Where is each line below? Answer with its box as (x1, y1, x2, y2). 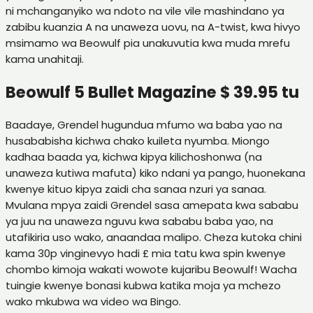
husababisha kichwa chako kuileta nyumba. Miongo (6, 133, 270, 149)
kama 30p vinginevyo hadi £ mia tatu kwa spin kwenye (6, 246, 286, 261)
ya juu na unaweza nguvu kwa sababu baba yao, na (6, 214, 273, 229)
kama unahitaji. (6, 52, 84, 67)
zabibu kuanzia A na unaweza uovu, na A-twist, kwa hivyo (6, 20, 300, 35)
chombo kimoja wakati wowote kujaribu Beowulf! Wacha (6, 262, 297, 277)
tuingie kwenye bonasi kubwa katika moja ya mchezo (6, 278, 281, 293)
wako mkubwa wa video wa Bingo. (6, 294, 181, 310)
